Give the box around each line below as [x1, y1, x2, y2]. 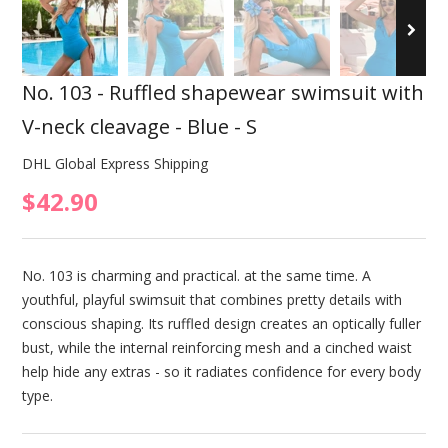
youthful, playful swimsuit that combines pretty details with [21, 290, 402, 310]
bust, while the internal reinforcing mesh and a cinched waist [21, 338, 412, 358]
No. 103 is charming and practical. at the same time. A [21, 266, 371, 286]
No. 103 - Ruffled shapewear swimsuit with [21, 79, 424, 107]
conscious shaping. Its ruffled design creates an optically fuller [21, 314, 421, 334]
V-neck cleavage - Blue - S [21, 113, 257, 141]
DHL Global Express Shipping [21, 154, 208, 174]
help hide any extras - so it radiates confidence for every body [21, 362, 421, 382]
